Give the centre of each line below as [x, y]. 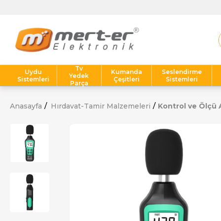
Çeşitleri [127, 79]
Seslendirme [182, 72]
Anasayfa [26, 106]
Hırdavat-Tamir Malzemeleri [101, 106]
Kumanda [127, 72]
